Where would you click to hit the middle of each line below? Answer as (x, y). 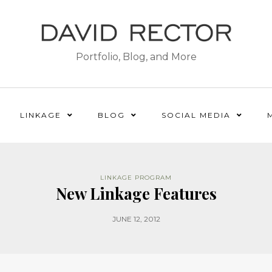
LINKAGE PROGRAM (136, 178)
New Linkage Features (136, 193)
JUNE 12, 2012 (136, 219)
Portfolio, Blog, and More (136, 57)
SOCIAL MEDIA (196, 115)
